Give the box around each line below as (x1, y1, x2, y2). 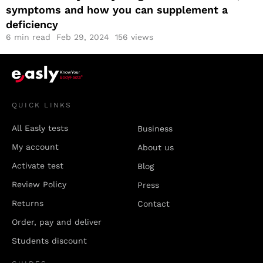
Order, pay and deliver (12, 217, 102, 227)
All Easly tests (12, 123, 68, 133)
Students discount (12, 236, 87, 246)
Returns (12, 198, 43, 208)
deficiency (6, 18, 58, 31)
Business (137, 124, 173, 134)
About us (137, 143, 174, 153)
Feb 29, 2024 (56, 32, 109, 42)
